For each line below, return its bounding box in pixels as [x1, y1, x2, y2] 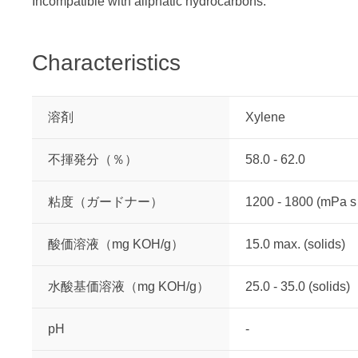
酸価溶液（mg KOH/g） [48, 237, 184, 251]
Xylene [245, 110, 285, 124]
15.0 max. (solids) [245, 237, 345, 251]
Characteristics [32, 50, 181, 75]
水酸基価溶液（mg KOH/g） [48, 280, 209, 293]
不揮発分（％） [48, 153, 137, 166]
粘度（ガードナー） [48, 195, 163, 209]
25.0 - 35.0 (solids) [245, 280, 350, 293]
